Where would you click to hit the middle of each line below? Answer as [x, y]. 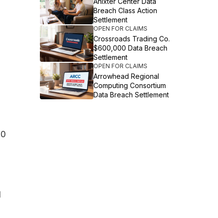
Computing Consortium [130, 85]
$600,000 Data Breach [131, 48]
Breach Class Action [126, 10]
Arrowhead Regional [127, 76]
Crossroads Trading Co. [132, 39]
